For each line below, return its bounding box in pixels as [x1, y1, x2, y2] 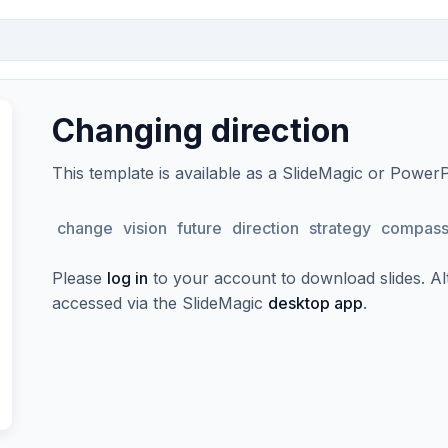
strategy [309, 218, 371, 238]
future [177, 218, 222, 238]
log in [107, 268, 148, 288]
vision [123, 218, 167, 238]
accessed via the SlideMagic [52, 293, 268, 313]
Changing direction [52, 111, 350, 150]
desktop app [268, 293, 363, 313]
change [57, 218, 113, 238]
